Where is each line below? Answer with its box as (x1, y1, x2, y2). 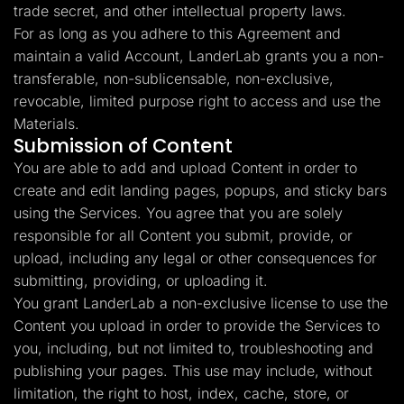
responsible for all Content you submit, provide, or (14, 226, 353, 244)
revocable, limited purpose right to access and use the (14, 92, 381, 110)
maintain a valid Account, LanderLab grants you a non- (14, 47, 384, 65)
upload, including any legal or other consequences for (14, 249, 377, 267)
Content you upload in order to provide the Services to (14, 317, 380, 335)
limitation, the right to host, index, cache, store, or (14, 384, 349, 402)
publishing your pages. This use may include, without (14, 362, 372, 380)
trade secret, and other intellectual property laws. (14, 2, 346, 20)
